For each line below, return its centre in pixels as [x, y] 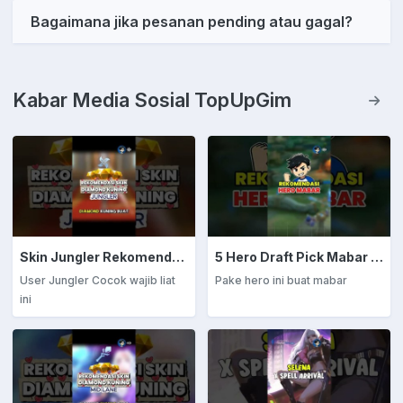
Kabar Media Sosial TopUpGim [152, 100]
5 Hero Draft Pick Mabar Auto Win [377, 256]
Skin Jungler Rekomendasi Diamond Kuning [178, 256]
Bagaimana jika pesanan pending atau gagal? [192, 22]
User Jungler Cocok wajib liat [98, 280]
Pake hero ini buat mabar [281, 280]
